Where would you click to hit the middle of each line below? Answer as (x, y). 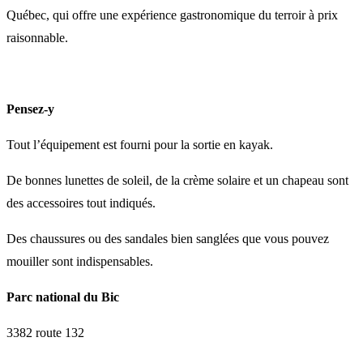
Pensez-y (30, 109)
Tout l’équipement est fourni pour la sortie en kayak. (140, 145)
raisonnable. (37, 38)
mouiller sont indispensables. (80, 262)
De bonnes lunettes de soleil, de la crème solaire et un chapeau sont (177, 181)
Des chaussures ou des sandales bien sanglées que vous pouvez (168, 239)
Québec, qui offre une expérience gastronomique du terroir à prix (172, 15)
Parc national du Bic (63, 297)
